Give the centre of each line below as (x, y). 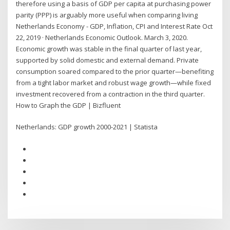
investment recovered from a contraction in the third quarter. (111, 94)
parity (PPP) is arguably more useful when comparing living (107, 15)
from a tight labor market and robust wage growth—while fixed (114, 82)
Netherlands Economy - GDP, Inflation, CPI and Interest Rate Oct (114, 26)
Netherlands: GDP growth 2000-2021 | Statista (87, 127)
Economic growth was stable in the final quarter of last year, (109, 49)
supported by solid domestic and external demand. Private (108, 60)
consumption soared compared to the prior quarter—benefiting (115, 71)
